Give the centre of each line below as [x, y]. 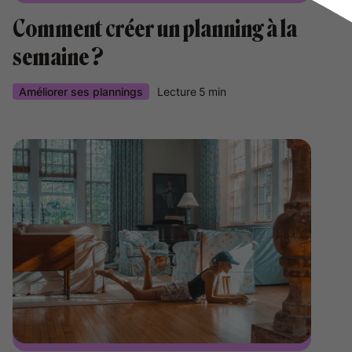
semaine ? [58, 57]
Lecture [177, 92]
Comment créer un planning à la [155, 29]
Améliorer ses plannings [81, 92]
